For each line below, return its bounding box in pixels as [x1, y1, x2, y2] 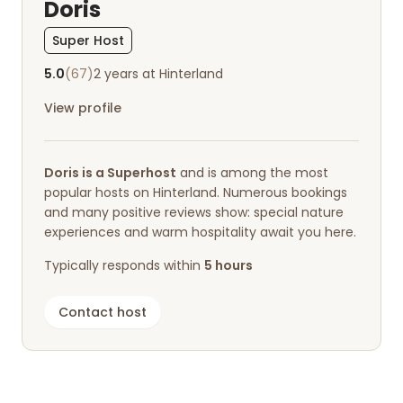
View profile [44, 98, 121, 117]
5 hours [204, 255, 253, 274]
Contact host [58, 302, 147, 321]
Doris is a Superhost [44, 163, 176, 182]
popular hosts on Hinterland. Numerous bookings [44, 183, 347, 201]
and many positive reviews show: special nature [44, 202, 344, 221]
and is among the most [176, 163, 328, 182]
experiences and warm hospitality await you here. [44, 222, 356, 241]
